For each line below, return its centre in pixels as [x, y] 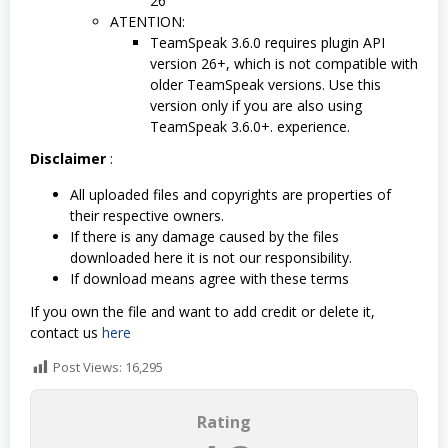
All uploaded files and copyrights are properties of [230, 195]
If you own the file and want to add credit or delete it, [202, 311]
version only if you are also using [256, 105]
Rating [224, 421]
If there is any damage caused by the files [204, 237]
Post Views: [87, 367]
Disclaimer [70, 159]
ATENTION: [147, 21]
